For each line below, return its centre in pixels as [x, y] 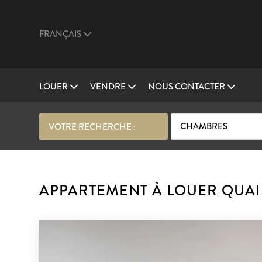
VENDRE [109, 86]
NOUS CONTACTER [188, 86]
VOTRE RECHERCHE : [92, 127]
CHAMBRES [204, 126]
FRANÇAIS [61, 34]
